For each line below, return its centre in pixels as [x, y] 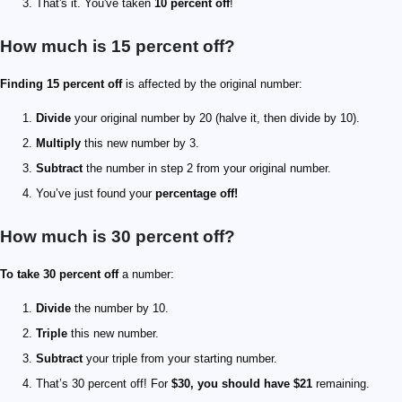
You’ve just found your [96, 193]
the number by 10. [120, 308]
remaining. [341, 384]
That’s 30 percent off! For [104, 384]
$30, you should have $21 [242, 384]
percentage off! [197, 193]
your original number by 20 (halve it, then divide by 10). [215, 118]
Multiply [58, 143]
